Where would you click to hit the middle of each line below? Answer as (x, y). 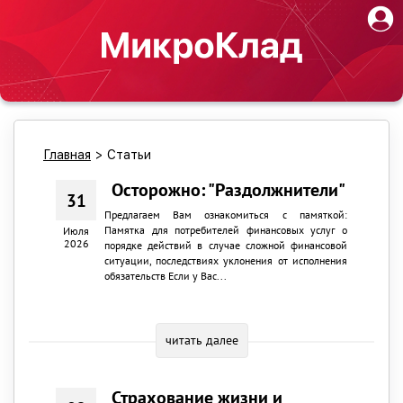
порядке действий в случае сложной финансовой (225, 245)
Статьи (129, 155)
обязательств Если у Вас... (165, 276)
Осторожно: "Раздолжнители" (229, 190)
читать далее (201, 340)
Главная (67, 155)
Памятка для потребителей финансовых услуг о (225, 230)
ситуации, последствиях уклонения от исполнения (225, 260)
